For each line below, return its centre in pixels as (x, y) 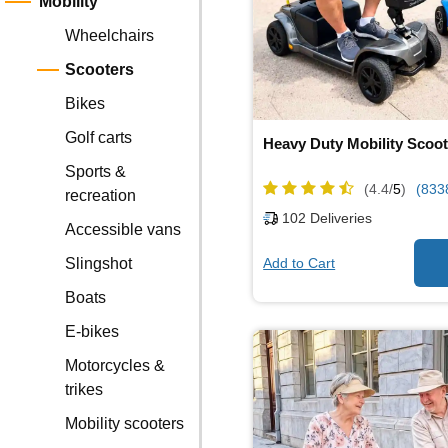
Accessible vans (123, 229)
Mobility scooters (125, 423)
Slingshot (99, 263)
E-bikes (92, 331)
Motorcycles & (115, 365)
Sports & (96, 171)
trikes (84, 389)
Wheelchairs (110, 35)
